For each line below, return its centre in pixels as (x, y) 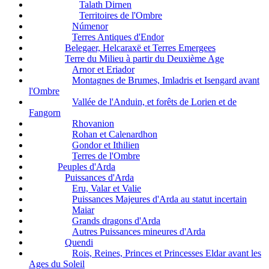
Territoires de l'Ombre (121, 15)
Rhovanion (93, 123)
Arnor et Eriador (103, 69)
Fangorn (45, 113)
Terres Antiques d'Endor (118, 37)
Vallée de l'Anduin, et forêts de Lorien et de (154, 102)
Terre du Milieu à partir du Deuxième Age (144, 59)
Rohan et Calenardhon (115, 134)
